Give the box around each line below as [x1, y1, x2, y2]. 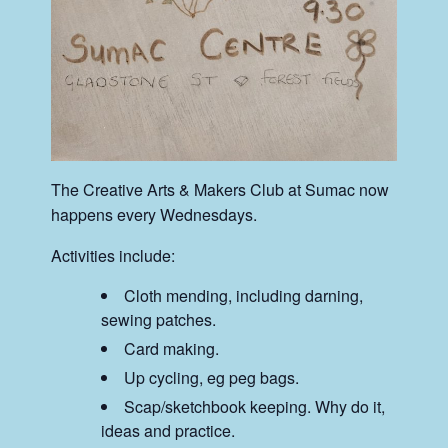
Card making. [124, 336, 220, 360]
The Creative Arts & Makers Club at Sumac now [51, 177, 390, 201]
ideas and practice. [101, 418, 236, 442]
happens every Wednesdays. [51, 202, 258, 226]
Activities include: [51, 243, 176, 267]
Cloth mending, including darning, [124, 283, 364, 307]
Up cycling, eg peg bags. [124, 365, 300, 389]
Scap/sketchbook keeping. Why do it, [124, 394, 386, 418]
